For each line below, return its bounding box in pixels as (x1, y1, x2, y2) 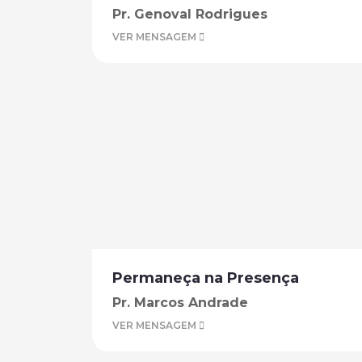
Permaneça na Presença (112, 269, 299, 287)
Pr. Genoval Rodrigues (112, 6, 267, 22)
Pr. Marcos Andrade (112, 295, 248, 310)
